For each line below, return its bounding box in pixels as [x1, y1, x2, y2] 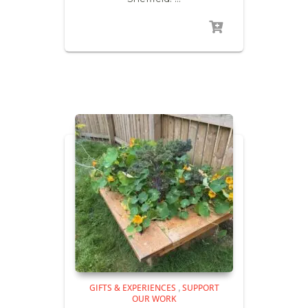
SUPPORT [181, 281, 219, 294]
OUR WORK [131, 292, 177, 305]
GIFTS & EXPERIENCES [89, 281, 176, 294]
